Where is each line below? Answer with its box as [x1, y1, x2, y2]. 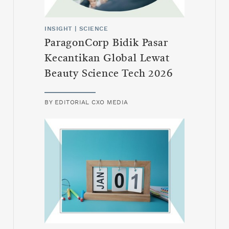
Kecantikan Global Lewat [44, 54, 170, 64]
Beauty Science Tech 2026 [44, 69, 173, 80]
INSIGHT [44, 26, 73, 32]
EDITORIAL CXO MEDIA [54, 99, 128, 106]
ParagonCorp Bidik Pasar [44, 38, 168, 49]
